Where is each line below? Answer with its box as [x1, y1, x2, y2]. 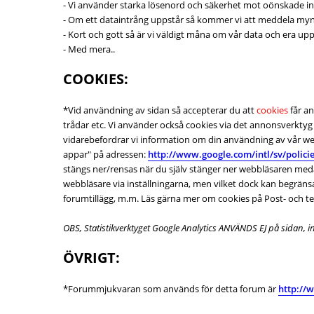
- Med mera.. [63, 43, 115, 55]
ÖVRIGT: [63, 248, 120, 267]
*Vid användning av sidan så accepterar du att [63, 104, 257, 116]
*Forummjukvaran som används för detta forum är [63, 282, 278, 295]
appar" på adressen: [63, 148, 148, 161]
